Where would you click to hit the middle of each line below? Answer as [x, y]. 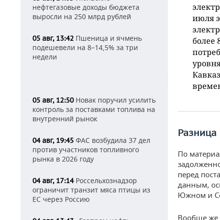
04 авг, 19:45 [53, 140]
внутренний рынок [65, 119]
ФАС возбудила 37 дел [112, 140]
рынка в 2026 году [63, 159]
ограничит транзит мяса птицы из [91, 190]
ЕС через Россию [61, 199]
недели [45, 57]
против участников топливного [86, 150]
